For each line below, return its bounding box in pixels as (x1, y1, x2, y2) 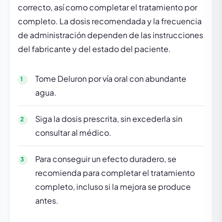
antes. (35, 195, 58, 206)
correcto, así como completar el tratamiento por (18, 2, 197, 12)
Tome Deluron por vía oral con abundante (35, 73, 186, 84)
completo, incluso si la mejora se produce (35, 181, 191, 192)
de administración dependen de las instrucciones (18, 30, 203, 40)
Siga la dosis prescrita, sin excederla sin (35, 113, 182, 124)
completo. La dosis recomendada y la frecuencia (18, 16, 202, 26)
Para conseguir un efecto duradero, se (35, 154, 176, 164)
